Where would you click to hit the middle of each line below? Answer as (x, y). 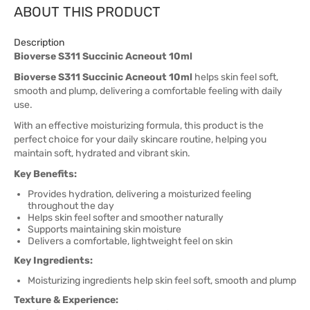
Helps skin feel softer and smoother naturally (126, 218)
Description (39, 43)
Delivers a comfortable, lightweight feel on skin (130, 241)
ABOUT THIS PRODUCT (87, 12)
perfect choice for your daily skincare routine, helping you (140, 139)
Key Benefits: (45, 174)
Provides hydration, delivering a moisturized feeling (139, 194)
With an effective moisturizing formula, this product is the (139, 126)
